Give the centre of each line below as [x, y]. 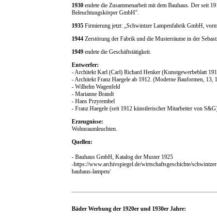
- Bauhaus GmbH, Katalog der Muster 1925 [122, 157]
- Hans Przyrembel [93, 101]
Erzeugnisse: [87, 121]
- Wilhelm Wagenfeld [96, 86]
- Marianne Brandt [93, 94]
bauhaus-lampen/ [91, 171]
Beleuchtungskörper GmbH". [105, 12]
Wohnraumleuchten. [94, 129]
